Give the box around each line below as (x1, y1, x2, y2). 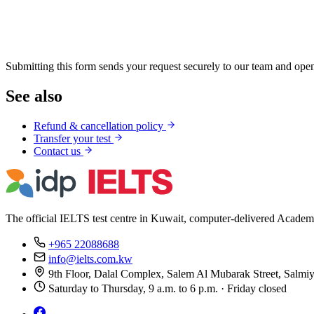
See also (6, 86, 62, 105)
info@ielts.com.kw (48, 252, 132, 265)
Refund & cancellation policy (34, 119, 166, 132)
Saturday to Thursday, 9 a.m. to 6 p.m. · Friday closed (48, 282, 287, 294)
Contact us (34, 144, 83, 157)
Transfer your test (34, 132, 114, 144)
